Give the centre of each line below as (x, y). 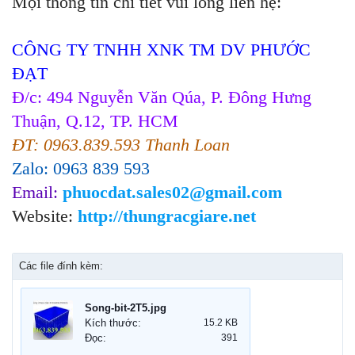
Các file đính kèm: (61, 266)
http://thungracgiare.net (167, 216)
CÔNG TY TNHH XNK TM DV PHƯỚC (161, 50)
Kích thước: (113, 323)
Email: (37, 193)
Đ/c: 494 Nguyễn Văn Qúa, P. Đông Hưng (162, 97)
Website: (45, 216)
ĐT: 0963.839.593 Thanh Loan (121, 145)
